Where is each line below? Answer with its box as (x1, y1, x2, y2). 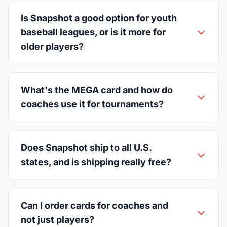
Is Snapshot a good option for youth (21, 12, 177, 23)
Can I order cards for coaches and (21, 200, 168, 211)
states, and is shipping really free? (21, 156, 171, 167)
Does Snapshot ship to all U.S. (21, 142, 152, 153)
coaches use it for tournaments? (21, 98, 164, 109)
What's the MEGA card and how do (21, 84, 173, 95)
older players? (21, 41, 84, 52)
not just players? (21, 214, 94, 225)
